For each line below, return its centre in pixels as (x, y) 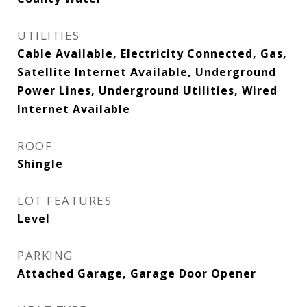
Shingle (40, 164)
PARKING (45, 255)
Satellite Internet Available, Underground (147, 72)
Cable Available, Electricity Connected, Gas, (152, 53)
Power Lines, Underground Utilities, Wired (147, 90)
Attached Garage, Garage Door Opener (137, 273)
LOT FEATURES (64, 200)
